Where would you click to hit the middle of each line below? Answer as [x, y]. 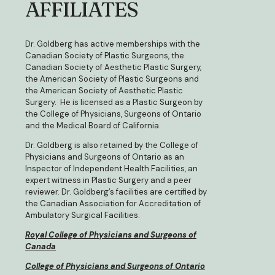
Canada [41, 247]
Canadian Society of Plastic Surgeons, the [105, 56]
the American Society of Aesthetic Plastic [104, 91]
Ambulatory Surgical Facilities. [83, 215]
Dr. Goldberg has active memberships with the [113, 44]
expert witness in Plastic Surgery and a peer [108, 180]
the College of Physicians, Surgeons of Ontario [113, 114]
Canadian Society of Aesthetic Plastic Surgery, [113, 68]
